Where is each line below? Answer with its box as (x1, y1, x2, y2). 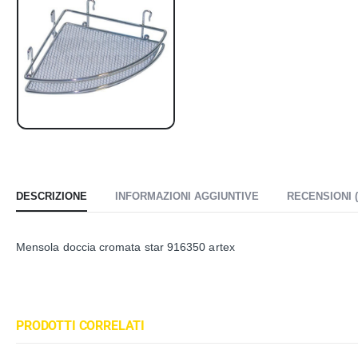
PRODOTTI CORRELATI (16, 317, 145, 333)
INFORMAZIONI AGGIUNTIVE (115, 189, 259, 202)
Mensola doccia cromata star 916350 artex (16, 240, 235, 253)
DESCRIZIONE (16, 189, 87, 202)
